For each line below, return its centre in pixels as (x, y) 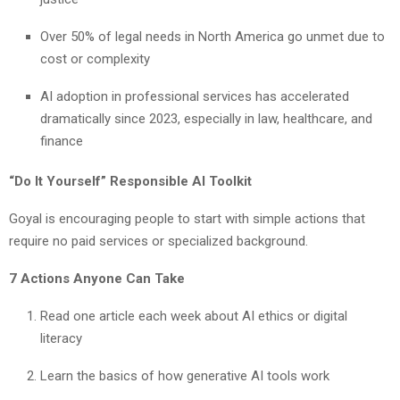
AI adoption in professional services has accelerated (195, 96)
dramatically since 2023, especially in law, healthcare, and (206, 118)
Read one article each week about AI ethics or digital (194, 316)
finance (62, 141)
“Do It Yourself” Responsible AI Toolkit (130, 181)
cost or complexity (95, 58)
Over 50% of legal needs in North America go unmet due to (212, 36)
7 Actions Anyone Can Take (97, 278)
